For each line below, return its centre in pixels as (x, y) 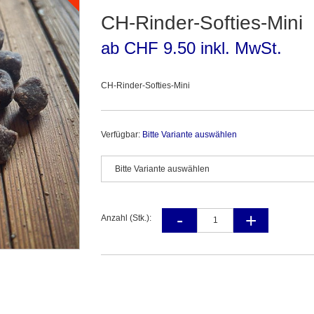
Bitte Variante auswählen (190, 135)
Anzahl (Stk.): (126, 218)
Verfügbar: (122, 135)
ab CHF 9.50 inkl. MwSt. (191, 48)
